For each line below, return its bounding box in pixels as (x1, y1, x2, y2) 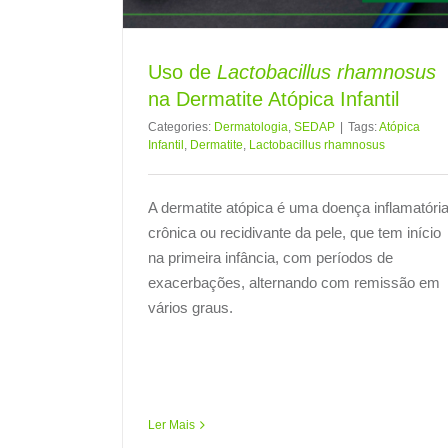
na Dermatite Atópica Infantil (148, 87, 399, 110)
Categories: (148, 119, 214, 134)
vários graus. (148, 298, 233, 316)
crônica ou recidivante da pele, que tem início (148, 223, 441, 241)
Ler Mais (148, 417, 195, 432)
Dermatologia (214, 119, 288, 134)
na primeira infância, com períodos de (148, 248, 393, 266)
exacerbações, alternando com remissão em (148, 273, 440, 291)
